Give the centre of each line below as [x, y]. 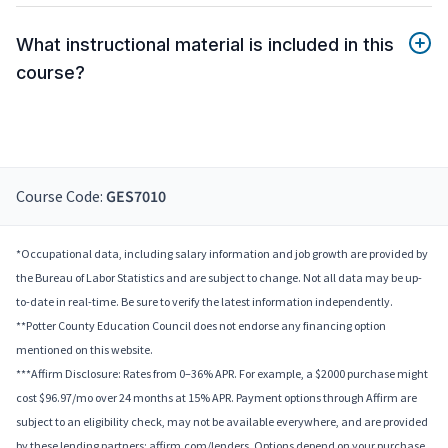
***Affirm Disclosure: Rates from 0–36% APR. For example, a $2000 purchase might [222, 374]
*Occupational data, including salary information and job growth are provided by [222, 254]
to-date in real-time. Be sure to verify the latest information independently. [204, 302]
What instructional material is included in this [205, 45]
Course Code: [61, 196]
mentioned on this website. [84, 350]
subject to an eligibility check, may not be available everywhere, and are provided [222, 422]
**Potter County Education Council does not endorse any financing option [201, 326]
